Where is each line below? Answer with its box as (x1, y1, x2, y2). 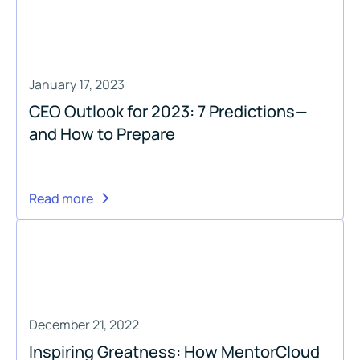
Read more (29, 189, 93, 207)
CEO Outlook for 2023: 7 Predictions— (29, 100, 308, 122)
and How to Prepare (29, 122, 175, 145)
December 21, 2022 (29, 315, 139, 333)
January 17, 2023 (29, 75, 125, 93)
